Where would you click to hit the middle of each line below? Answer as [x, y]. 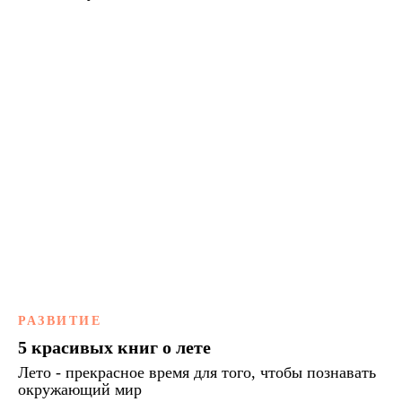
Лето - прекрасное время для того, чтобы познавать [197, 372]
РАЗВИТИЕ [60, 320]
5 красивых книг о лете [114, 347]
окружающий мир [80, 389]
